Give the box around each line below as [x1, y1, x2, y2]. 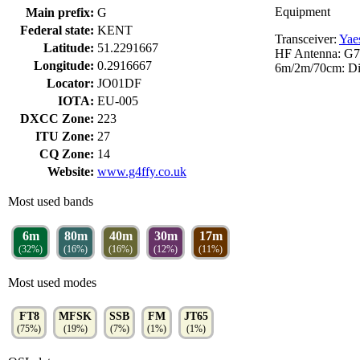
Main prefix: [26, 6, 94, 19]
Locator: [47, 76, 94, 90]
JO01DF [97, 76, 141, 90]
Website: [47, 165, 94, 178]
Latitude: [43, 41, 94, 55]
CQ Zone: [39, 147, 94, 161]
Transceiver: [275, 32, 339, 46]
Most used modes [8, 276, 96, 289]
